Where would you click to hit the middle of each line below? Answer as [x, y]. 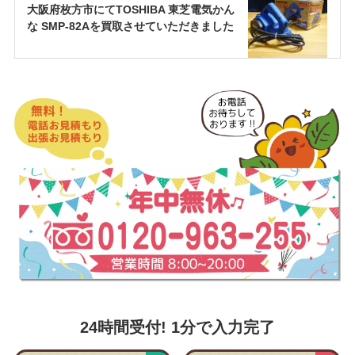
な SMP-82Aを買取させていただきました [130, 26]
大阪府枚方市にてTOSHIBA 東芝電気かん [130, 9]
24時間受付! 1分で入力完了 [177, 327]
